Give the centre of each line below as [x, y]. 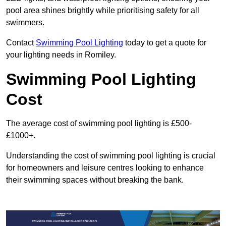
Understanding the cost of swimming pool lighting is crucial [111, 156]
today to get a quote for [165, 43]
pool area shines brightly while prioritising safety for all [103, 11]
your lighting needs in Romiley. [61, 55]
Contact [21, 43]
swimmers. [25, 23]
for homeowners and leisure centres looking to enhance [105, 168]
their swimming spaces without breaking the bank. [95, 180]
